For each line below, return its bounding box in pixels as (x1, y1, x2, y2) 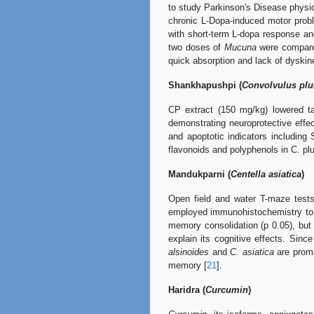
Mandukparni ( (168, 169, 231, 179)
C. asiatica (230, 247, 274, 257)
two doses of (168, 42, 224, 53)
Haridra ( (168, 285, 205, 295)
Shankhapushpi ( (168, 80, 242, 90)
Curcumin (205, 285, 248, 295)
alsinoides (168, 247, 209, 257)
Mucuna (224, 42, 257, 53)
